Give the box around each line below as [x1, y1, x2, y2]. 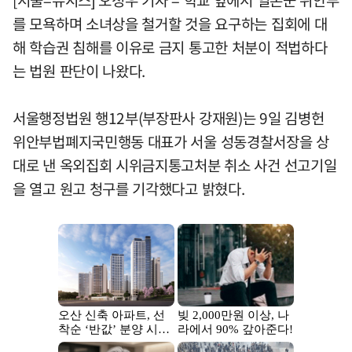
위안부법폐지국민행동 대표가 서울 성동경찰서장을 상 [13, 130, 329, 153]
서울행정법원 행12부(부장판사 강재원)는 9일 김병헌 [13, 107, 324, 130]
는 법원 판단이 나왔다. [13, 60, 146, 82]
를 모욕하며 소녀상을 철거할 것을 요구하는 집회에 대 [13, 13, 328, 35]
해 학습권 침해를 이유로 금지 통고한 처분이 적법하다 [13, 36, 328, 59]
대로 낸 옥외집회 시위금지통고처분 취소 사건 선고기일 [13, 154, 337, 177]
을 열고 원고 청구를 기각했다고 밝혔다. [13, 178, 245, 200]
